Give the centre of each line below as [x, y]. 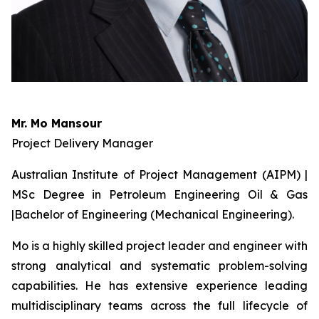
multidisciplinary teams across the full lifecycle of [159, 305]
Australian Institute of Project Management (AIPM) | [159, 174]
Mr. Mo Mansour [57, 123]
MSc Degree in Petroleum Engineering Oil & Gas [159, 194]
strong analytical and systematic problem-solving [159, 266]
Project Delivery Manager [82, 143]
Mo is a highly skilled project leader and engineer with [159, 246]
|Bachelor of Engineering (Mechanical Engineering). [153, 214]
